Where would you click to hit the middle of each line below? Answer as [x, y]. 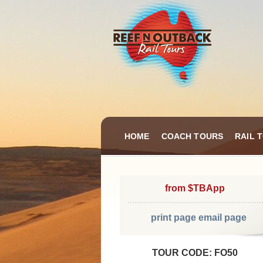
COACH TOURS [192, 136]
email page [222, 218]
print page [173, 218]
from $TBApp [195, 188]
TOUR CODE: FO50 [195, 253]
